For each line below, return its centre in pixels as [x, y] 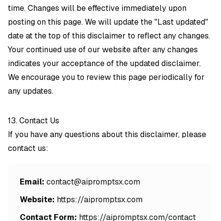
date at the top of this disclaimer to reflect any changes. [109, 36]
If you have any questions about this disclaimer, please [107, 134]
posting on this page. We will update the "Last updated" [108, 22]
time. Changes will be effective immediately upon [97, 8]
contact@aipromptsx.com [93, 182]
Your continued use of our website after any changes [103, 50]
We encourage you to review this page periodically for [106, 77]
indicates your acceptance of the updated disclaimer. [104, 63]
